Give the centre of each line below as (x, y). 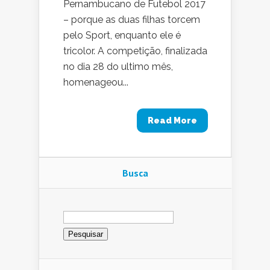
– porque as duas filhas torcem (132, 20)
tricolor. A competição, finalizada (135, 51)
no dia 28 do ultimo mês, (118, 67)
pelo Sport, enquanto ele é (122, 36)
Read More (172, 121)
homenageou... (96, 83)
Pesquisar (84, 211)
